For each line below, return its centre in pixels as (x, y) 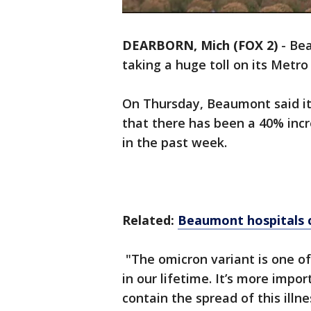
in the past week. (175, 143)
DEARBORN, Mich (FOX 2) (200, 45)
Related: (150, 220)
